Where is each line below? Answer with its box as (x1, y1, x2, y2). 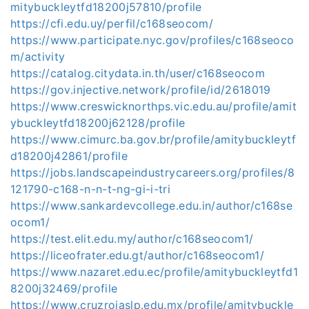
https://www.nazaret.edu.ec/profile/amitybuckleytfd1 (10, 265, 298, 279)
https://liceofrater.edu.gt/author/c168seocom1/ (10, 248, 265, 262)
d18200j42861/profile (10, 149, 128, 163)
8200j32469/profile (10, 281, 118, 295)
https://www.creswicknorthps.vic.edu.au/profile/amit (10, 99, 297, 113)
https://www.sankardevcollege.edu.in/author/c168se (10, 199, 293, 212)
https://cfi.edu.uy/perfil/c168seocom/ (10, 17, 213, 30)
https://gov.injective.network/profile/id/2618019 (10, 83, 271, 97)
